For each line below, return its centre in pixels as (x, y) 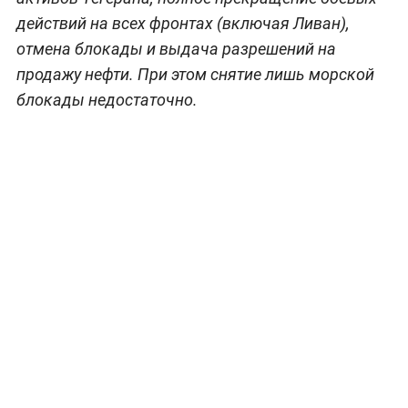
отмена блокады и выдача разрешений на (176, 48)
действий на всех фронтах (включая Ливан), (183, 23)
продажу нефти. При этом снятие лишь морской (195, 74)
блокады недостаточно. (107, 99)
